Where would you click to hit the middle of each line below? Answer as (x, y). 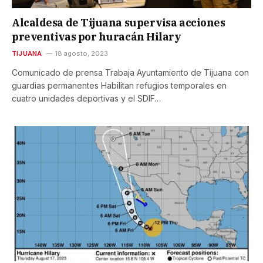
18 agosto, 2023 (81, 54)
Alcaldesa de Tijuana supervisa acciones (119, 23)
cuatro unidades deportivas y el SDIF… (86, 99)
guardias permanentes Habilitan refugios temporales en (119, 86)
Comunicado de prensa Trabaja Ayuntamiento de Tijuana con (130, 73)
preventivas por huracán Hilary (97, 37)
